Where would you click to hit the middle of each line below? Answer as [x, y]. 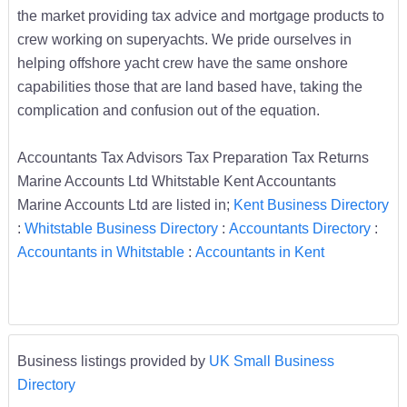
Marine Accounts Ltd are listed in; [125, 204]
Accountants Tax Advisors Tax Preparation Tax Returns [193, 157]
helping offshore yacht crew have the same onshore [182, 62]
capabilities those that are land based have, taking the [189, 86]
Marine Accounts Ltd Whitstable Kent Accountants [176, 180]
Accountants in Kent [259, 251]
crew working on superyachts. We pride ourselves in [184, 39]
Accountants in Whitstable [100, 251]
